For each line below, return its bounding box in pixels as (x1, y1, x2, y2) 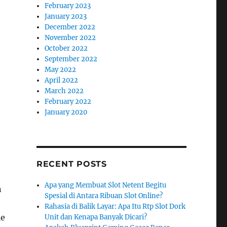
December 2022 (45, 23, 96, 31)
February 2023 (45, 2, 91, 10)
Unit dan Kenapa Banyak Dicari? (45, 213, 147, 221)
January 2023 (45, 12, 87, 21)
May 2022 (45, 65, 77, 74)
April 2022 (45, 76, 79, 85)
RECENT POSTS (36, 159, 107, 169)
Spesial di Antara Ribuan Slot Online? (45, 192, 163, 200)
